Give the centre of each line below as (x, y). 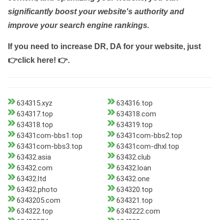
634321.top (134, 201)
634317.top (35, 114)
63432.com (35, 168)
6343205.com (39, 201)
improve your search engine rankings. (79, 26)
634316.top (134, 103)
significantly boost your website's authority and (96, 12)
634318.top (35, 125)
